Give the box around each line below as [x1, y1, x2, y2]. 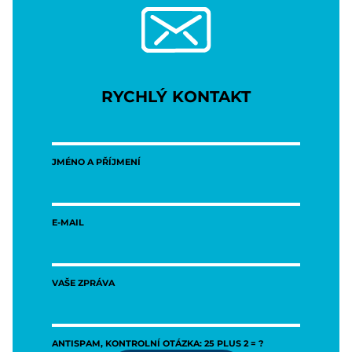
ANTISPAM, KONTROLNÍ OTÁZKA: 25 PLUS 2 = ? [52, 336, 263, 349]
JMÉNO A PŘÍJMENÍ [52, 155, 141, 167]
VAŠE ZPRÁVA [52, 276, 115, 288]
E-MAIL [52, 215, 84, 228]
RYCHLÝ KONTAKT [101, 84, 251, 106]
